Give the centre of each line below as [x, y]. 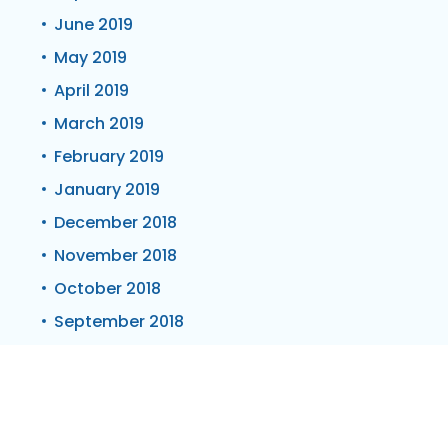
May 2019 [90, 57]
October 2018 [107, 288]
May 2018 [90, 387]
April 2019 [91, 90]
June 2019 [93, 24]
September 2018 [119, 321]
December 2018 [115, 222]
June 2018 [93, 354]
